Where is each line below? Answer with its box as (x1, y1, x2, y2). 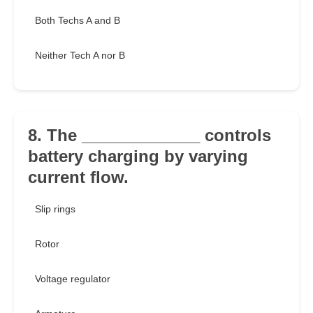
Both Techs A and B (35, 15, 120, 27)
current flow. (28, 168, 129, 187)
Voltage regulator (35, 273, 110, 285)
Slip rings (35, 203, 75, 215)
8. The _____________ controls (28, 126, 271, 145)
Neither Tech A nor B (35, 50, 125, 61)
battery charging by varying (28, 147, 248, 166)
